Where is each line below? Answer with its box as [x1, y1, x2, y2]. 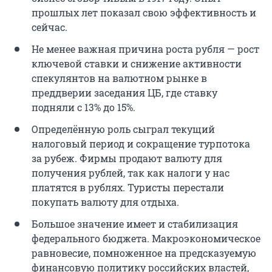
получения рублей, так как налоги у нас [32, 166, 229, 180]
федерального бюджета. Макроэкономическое [32, 232, 260, 245]
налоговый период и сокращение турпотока [32, 137, 250, 151]
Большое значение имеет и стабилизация [32, 217, 238, 231]
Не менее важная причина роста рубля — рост [32, 42, 259, 56]
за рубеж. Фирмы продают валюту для [32, 152, 222, 165]
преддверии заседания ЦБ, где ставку [32, 86, 217, 100]
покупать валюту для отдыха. [32, 195, 179, 209]
